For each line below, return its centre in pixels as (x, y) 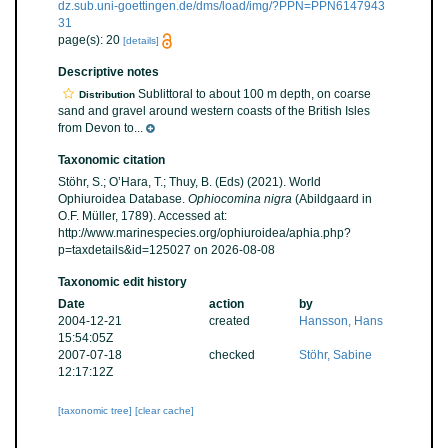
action (226, 304)
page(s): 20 (90, 40)
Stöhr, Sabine (336, 355)
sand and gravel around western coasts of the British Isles (214, 111)
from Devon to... (100, 128)
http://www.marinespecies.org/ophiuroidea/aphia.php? (204, 233)
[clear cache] (164, 411)
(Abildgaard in (332, 199)
